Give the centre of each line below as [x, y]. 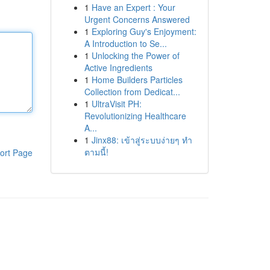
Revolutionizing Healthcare [135, 116]
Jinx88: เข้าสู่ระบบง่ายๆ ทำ [142, 140]
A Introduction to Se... [125, 43]
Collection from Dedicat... [132, 92]
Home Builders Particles [137, 80]
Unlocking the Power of [135, 55]
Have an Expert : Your [133, 7]
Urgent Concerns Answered [137, 19]
